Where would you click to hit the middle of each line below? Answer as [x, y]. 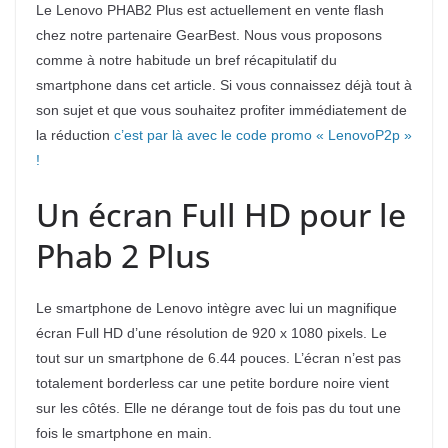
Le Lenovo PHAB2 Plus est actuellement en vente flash [210, 10]
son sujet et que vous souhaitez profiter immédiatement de [221, 110]
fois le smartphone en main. [124, 433]
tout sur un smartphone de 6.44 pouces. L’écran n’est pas [218, 358]
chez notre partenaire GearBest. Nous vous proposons [209, 35]
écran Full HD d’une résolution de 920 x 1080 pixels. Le [211, 333]
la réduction [75, 135]
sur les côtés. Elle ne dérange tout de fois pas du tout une [218, 408]
